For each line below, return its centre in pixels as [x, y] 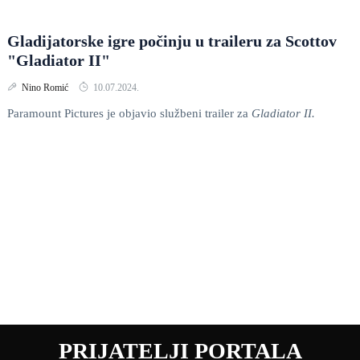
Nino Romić [46, 88]
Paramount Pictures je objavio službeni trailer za [129, 113]
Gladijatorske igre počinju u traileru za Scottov [172, 41]
